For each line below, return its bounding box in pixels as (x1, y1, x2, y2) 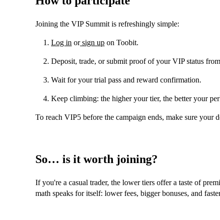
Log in (51, 38, 72, 47)
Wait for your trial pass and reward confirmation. (51, 75, 201, 84)
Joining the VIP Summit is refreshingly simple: (35, 19, 179, 28)
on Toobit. (105, 38, 138, 47)
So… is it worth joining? (35, 152, 158, 165)
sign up (80, 38, 105, 47)
